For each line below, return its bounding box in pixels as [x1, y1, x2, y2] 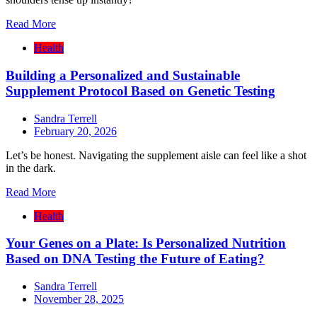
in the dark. [6, 161, 56, 174]
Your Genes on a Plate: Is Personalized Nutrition [6, 236, 286, 251]
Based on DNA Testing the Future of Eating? [6, 251, 265, 267]
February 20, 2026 [34, 125, 117, 137]
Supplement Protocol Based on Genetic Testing [6, 83, 275, 98]
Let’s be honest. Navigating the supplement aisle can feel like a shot [6, 149, 306, 161]
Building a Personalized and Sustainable [6, 67, 240, 83]
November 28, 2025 [34, 293, 124, 306]
